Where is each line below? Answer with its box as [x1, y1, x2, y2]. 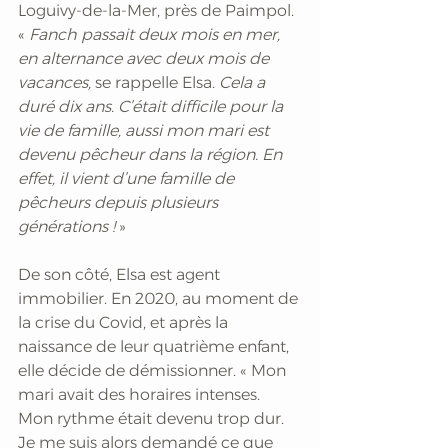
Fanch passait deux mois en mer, [25, 24, 284, 44]
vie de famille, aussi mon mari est [18, 120, 273, 140]
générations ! [18, 216, 119, 236]
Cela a [219, 72, 269, 92]
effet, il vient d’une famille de [18, 168, 238, 188]
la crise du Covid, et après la [18, 312, 232, 332]
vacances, [18, 72, 95, 92]
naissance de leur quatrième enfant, [18, 336, 293, 356]
